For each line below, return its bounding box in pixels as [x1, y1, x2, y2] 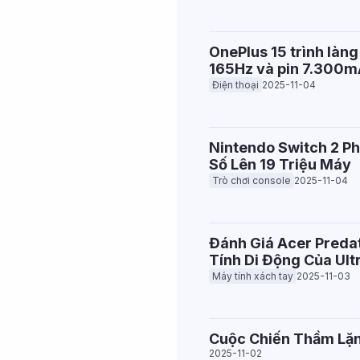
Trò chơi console [212, 174, 291, 186]
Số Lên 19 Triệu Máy [209, 156, 351, 173]
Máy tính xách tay [212, 270, 293, 282]
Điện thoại [212, 79, 259, 91]
